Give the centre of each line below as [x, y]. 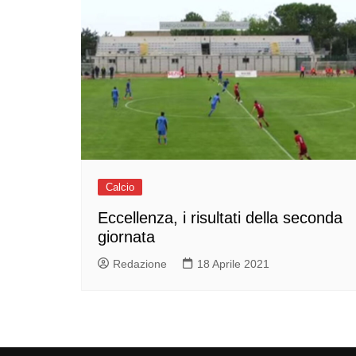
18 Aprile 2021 [233, 264]
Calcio [120, 187]
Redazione [140, 264]
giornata [126, 237]
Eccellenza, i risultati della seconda [220, 218]
